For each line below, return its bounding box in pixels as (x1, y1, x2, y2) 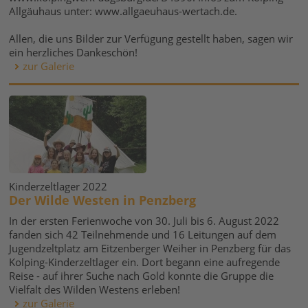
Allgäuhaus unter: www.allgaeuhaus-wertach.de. (9, 4, 238, 18)
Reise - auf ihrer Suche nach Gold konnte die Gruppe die (9, 269, 274, 283)
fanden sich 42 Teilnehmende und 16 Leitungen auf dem (9, 228, 277, 241)
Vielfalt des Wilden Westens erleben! (9, 283, 181, 296)
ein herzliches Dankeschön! (9, 45, 138, 59)
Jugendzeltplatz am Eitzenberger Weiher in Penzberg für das (9, 241, 291, 255)
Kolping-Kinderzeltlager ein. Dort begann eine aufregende (9, 255, 280, 269)
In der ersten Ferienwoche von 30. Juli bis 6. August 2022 (9, 214, 280, 228)
